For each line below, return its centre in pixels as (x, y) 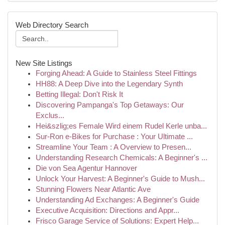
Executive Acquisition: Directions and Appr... (107, 210)
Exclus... (50, 116)
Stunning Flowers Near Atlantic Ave (93, 189)
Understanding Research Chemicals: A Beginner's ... (122, 158)
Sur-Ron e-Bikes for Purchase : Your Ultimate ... (114, 137)
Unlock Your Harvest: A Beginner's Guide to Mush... (120, 179)
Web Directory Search (52, 25)
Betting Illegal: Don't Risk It (79, 94)
